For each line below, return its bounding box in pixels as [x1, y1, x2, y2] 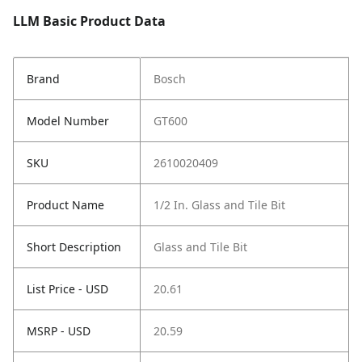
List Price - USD [27, 281, 108, 297]
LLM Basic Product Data [13, 12, 166, 31]
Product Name [27, 197, 104, 213]
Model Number [27, 113, 109, 129]
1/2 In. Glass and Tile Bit [154, 197, 285, 213]
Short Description [27, 239, 121, 255]
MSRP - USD [27, 323, 90, 339]
